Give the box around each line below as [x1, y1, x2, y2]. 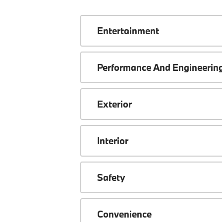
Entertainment [97, 24, 159, 37]
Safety [97, 171, 125, 183]
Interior [97, 134, 128, 147]
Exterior [97, 98, 132, 110]
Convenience [97, 208, 152, 220]
